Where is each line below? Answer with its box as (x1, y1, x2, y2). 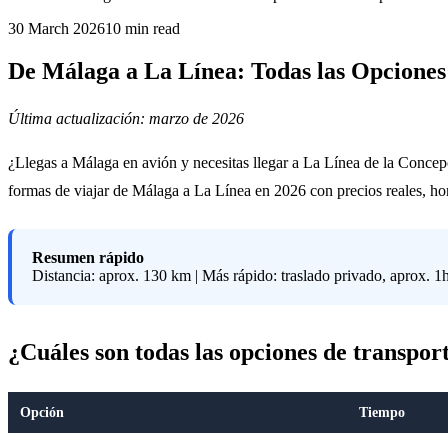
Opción (20, 403, 64, 420)
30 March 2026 (8, 20, 105, 37)
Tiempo (359, 403, 405, 420)
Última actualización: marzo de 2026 (8, 109, 244, 127)
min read (121, 20, 180, 37)
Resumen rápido (32, 248, 144, 266)
